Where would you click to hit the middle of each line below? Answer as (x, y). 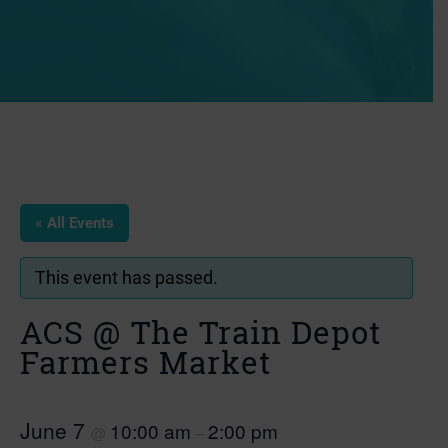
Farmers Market (145, 362)
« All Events (74, 223)
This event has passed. (126, 277)
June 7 (55, 430)
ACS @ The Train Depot (200, 332)
